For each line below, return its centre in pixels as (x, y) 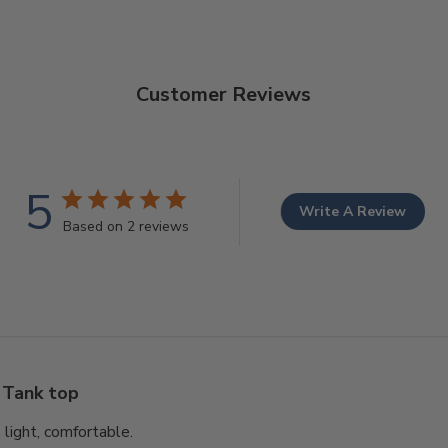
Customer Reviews (224, 94)
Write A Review (352, 212)
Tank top (41, 392)
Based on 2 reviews (125, 226)
